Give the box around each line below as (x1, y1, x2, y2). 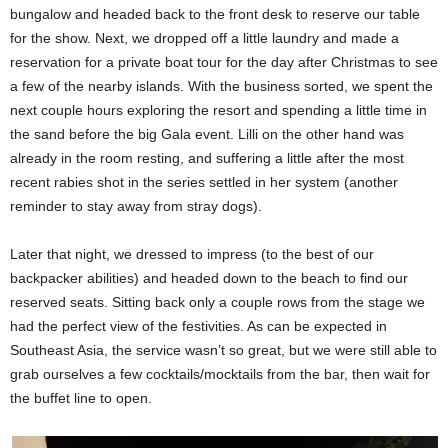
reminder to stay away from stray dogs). (10, 198, 262, 214)
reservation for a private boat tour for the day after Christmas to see (10, 54, 438, 70)
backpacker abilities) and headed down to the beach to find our (10, 270, 408, 286)
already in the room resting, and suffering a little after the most (10, 150, 404, 166)
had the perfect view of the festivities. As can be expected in (10, 318, 387, 334)
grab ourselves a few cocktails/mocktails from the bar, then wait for (10, 366, 430, 382)
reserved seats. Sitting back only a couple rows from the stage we (10, 294, 425, 310)
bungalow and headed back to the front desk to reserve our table (10, 6, 420, 22)
